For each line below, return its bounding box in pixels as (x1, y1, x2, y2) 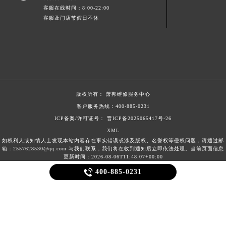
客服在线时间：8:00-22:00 (43, 5, 110, 11)
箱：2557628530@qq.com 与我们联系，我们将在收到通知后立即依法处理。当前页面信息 (2, 145, 224, 151)
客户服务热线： (76, 103, 116, 109)
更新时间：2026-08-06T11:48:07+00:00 (63, 153, 163, 159)
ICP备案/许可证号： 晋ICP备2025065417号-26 (54, 115, 172, 121)
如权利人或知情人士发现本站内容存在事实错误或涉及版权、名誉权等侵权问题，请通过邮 (2, 137, 224, 143)
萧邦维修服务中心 (105, 91, 150, 97)
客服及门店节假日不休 (43, 15, 99, 21)
